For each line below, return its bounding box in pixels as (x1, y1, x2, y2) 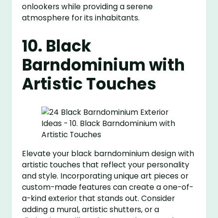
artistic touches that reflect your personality (22, 160, 190, 170)
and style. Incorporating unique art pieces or (22, 171, 189, 182)
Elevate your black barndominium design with (22, 148, 195, 159)
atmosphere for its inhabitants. (22, 13, 140, 23)
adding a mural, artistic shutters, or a (22, 204, 160, 215)
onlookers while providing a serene (22, 1, 153, 12)
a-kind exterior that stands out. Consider (22, 193, 175, 204)
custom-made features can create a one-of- (22, 182, 194, 193)
